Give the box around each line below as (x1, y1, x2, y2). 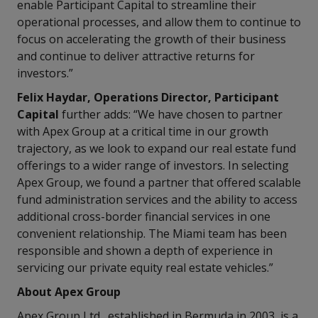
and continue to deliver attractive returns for (17, 48, 255, 64)
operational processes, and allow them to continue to (17, 14, 301, 30)
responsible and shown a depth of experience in (17, 243, 273, 258)
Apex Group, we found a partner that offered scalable (17, 175, 301, 190)
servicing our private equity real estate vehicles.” (17, 260, 273, 275)
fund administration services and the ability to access (17, 192, 297, 207)
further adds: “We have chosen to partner (62, 106, 283, 122)
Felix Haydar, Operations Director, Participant (17, 89, 279, 105)
